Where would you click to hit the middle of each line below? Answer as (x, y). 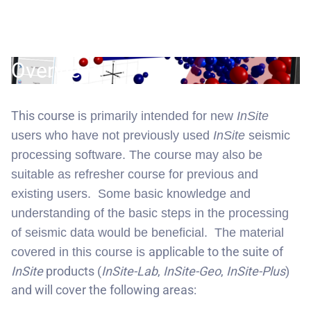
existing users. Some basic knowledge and (131, 194)
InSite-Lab (129, 271)
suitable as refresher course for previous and (135, 175)
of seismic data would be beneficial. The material (148, 233)
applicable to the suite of (216, 252)
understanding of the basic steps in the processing (150, 213)
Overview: (56, 71)
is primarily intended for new (157, 116)
